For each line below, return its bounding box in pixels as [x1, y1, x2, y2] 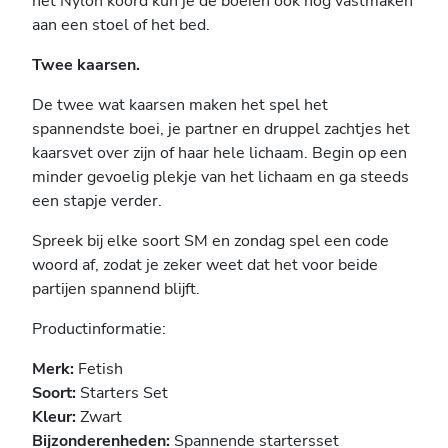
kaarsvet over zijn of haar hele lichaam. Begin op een [32, 141, 407, 164]
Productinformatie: [32, 317, 166, 340]
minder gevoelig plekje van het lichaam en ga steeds [32, 165, 409, 188]
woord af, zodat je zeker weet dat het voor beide [32, 253, 378, 276]
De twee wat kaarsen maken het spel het [32, 93, 328, 116]
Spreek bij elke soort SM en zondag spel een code [32, 229, 389, 252]
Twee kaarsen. [32, 53, 140, 76]
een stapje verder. [32, 189, 162, 212]
